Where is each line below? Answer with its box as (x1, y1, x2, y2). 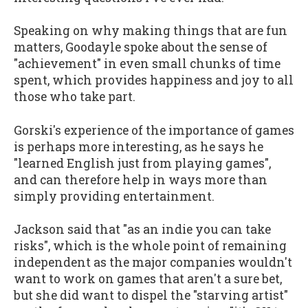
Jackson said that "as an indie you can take (14, 221, 271, 238)
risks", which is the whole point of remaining (14, 238, 287, 254)
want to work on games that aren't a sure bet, (14, 271, 282, 287)
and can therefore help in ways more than (14, 171, 267, 188)
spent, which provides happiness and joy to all (14, 72, 294, 89)
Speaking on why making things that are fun (14, 23, 287, 39)
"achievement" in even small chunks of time (14, 56, 280, 72)
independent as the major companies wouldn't (14, 254, 292, 271)
